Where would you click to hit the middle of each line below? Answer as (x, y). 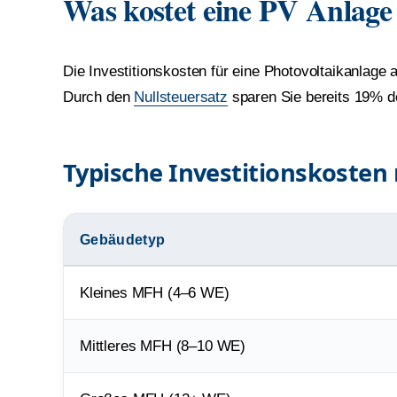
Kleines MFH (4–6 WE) (155, 292)
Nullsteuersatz (181, 97)
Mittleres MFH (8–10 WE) (163, 346)
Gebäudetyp (123, 239)
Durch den (99, 97)
